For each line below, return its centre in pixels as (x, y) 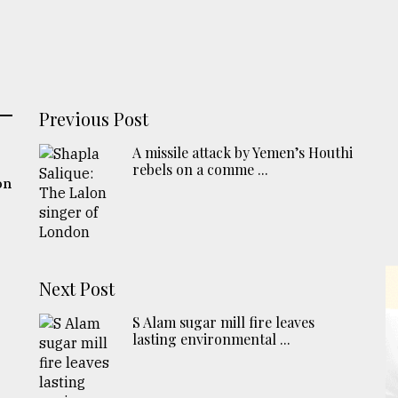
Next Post (77, 289)
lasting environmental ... (212, 339)
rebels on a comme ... (201, 170)
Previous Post (94, 119)
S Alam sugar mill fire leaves (224, 322)
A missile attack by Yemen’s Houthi (243, 153)
